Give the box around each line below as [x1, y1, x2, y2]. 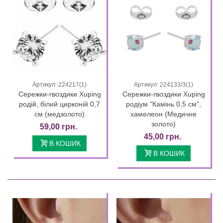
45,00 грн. [144, 132, 181, 141]
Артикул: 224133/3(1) [134, 81, 193, 89]
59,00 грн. [40, 122, 77, 131]
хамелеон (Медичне [130, 110, 197, 118]
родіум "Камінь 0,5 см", [126, 100, 201, 109]
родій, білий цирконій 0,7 [19, 100, 100, 109]
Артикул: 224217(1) [32, 81, 87, 89]
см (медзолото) [34, 110, 85, 118]
